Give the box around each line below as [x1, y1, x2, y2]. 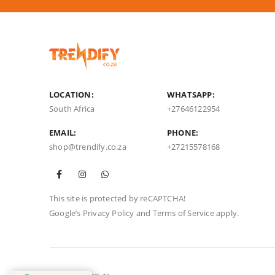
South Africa [49, 103, 95, 114]
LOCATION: [49, 88, 94, 100]
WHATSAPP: [167, 88, 215, 100]
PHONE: [167, 126, 199, 138]
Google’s [49, 207, 83, 219]
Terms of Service [152, 207, 214, 219]
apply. [214, 207, 239, 219]
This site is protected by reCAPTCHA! [49, 192, 186, 204]
